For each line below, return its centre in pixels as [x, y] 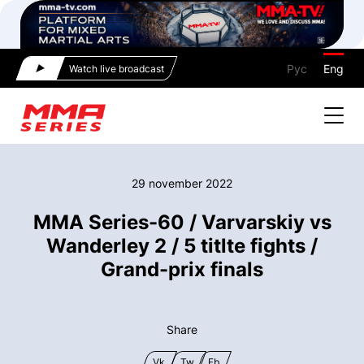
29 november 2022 [182, 183]
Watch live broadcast [117, 68]
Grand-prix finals [182, 269]
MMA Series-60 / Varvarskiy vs [182, 222]
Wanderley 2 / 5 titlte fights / [182, 245]
